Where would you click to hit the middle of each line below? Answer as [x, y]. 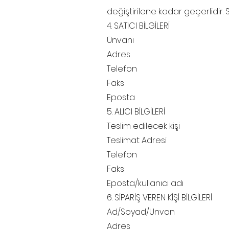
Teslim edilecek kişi [143, 126]
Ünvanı [120, 40]
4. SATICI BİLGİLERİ [138, 26]
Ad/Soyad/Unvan [141, 212]
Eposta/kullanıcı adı [145, 184]
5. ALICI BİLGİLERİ [136, 112]
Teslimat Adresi [137, 141]
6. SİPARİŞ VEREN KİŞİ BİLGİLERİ [159, 198]
